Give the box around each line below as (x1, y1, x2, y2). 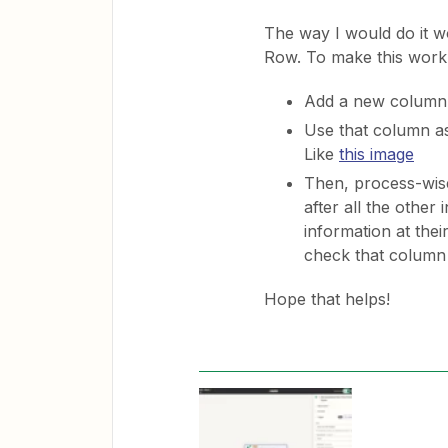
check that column (304, 245, 446, 265)
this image (339, 144, 414, 164)
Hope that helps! (264, 289, 390, 309)
